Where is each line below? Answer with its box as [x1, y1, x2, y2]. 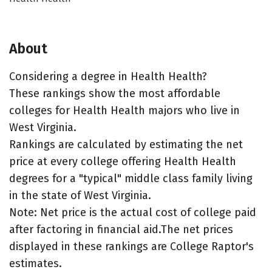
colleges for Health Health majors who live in [9, 104, 240, 117]
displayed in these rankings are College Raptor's [9, 240, 254, 253]
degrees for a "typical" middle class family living [9, 172, 253, 185]
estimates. [9, 257, 62, 270]
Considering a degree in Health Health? [9, 70, 207, 83]
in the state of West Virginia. [9, 189, 151, 202]
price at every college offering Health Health [9, 155, 236, 168]
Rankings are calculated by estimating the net [9, 138, 243, 151]
